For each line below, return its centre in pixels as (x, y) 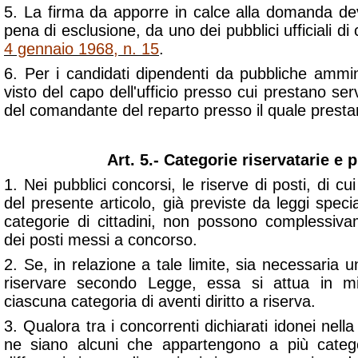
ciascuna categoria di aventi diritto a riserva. (160, 301)
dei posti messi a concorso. (101, 240)
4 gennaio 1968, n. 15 (82, 49)
